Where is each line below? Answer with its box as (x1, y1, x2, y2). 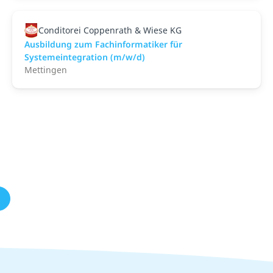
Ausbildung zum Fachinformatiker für (24, 38, 182, 50)
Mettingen (24, 63, 67, 76)
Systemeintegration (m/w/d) (24, 51, 145, 63)
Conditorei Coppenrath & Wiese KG (38, 24, 182, 36)
